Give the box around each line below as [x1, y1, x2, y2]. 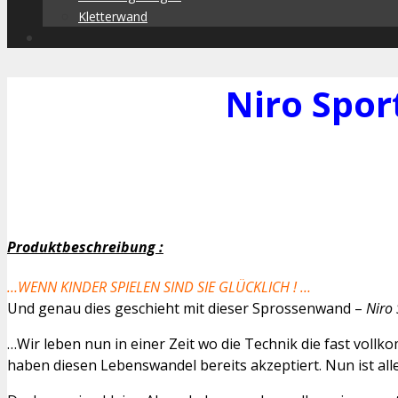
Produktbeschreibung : [7, 236, 163, 257]
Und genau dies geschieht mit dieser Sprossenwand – [7, 298, 366, 318]
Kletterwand [78, 8, 147, 25]
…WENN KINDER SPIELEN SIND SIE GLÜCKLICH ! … [7, 276, 311, 297]
